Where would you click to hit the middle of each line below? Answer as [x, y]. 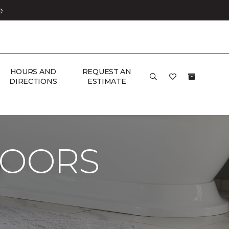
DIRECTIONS [33, 81]
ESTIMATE [107, 81]
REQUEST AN [107, 72]
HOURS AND [33, 72]
